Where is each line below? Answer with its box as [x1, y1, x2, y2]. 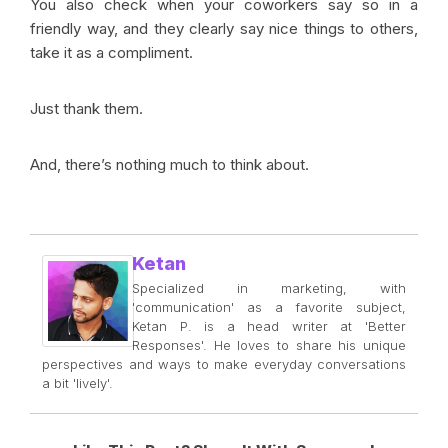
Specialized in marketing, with [132, 280, 406, 297]
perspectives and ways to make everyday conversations [42, 356, 406, 373]
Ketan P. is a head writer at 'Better [132, 318, 406, 335]
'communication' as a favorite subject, [132, 299, 406, 316]
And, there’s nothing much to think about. [30, 155, 309, 175]
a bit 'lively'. [42, 375, 113, 392]
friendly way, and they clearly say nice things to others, [30, 19, 418, 39]
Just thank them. [30, 99, 147, 119]
